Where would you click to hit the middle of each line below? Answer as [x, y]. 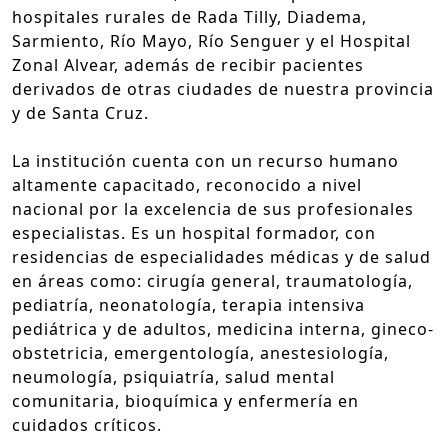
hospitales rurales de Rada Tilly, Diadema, [189, 16]
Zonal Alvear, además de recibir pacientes [188, 64]
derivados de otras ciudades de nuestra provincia [223, 88]
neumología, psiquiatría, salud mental [173, 376]
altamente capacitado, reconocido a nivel [187, 184]
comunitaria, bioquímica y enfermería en [185, 400]
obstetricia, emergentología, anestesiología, [200, 352]
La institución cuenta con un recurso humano [205, 160]
